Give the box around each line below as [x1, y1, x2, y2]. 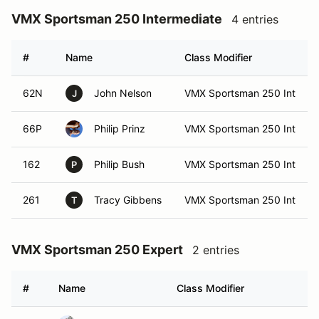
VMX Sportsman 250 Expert [11, 242, 183, 257]
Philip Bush [94, 158, 145, 170]
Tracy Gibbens [94, 194, 162, 206]
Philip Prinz [94, 122, 145, 135]
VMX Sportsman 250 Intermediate [11, 11, 222, 26]
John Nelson [94, 87, 152, 99]
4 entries [231, 12, 278, 26]
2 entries [192, 243, 239, 257]
